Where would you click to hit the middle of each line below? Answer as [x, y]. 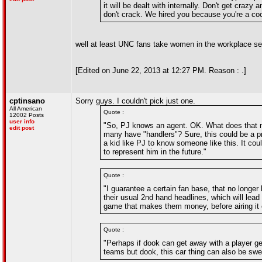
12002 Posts [27, 115]
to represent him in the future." [155, 152]
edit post [22, 128]
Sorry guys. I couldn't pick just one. [135, 101]
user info [22, 121]
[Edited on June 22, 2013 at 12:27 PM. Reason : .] [161, 70]
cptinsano [27, 101]
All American [26, 108]
